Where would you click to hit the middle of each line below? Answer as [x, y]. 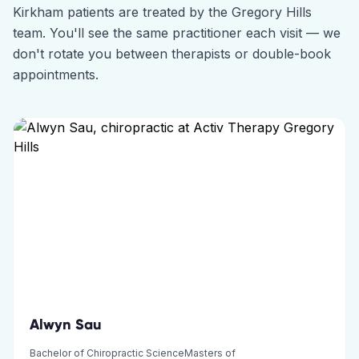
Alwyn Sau [66, 325]
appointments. [56, 75]
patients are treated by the [147, 12]
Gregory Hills [272, 12]
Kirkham [38, 12]
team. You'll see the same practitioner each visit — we [177, 33]
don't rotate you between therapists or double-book [172, 54]
